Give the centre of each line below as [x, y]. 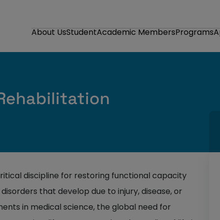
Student [82, 32]
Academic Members [136, 32]
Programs [194, 32]
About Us [49, 32]
